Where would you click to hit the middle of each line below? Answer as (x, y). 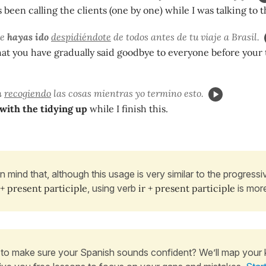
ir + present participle (188, 188)
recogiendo (28, 93)
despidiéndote (81, 37)
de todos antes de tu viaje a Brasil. (185, 37)
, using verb (113, 188)
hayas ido (28, 37)
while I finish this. (128, 108)
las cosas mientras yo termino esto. (127, 93)
